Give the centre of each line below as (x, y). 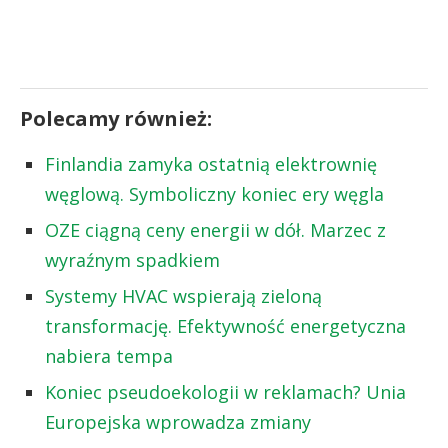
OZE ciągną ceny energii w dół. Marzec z (215, 229)
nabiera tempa (109, 355)
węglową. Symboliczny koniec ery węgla (214, 193)
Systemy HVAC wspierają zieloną (183, 295)
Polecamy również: (116, 118)
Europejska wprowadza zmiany (178, 421)
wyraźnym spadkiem (132, 259)
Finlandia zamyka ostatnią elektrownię (211, 163)
